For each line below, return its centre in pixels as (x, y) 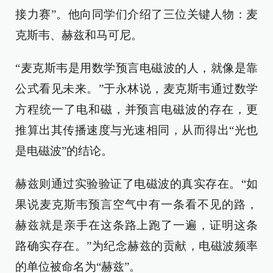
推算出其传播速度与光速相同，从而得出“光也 (136, 130)
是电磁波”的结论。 (64, 151)
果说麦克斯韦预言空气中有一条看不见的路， (136, 205)
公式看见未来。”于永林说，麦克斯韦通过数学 (136, 89)
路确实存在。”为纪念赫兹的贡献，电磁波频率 (136, 246)
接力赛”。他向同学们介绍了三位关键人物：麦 (136, 15)
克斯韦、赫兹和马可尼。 (79, 35)
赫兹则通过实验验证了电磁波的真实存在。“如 (136, 184)
